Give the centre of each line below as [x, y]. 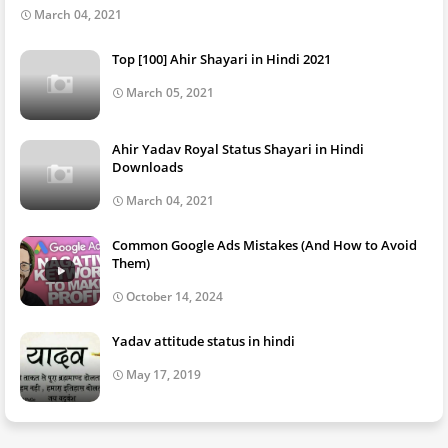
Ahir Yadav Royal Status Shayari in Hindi [238, 149]
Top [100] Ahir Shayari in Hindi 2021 [221, 59]
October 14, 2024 [174, 296]
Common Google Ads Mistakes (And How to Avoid [264, 245]
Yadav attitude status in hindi [203, 341]
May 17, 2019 [163, 374]
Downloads [147, 167]
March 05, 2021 [170, 92]
